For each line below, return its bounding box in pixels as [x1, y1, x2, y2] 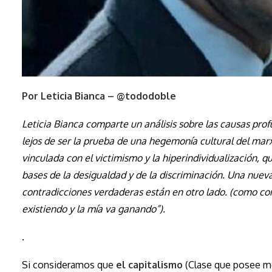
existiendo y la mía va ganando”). [22, 202, 165, 215]
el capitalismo [116, 258, 183, 271]
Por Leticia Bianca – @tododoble [22, 89, 176, 102]
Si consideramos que [22, 258, 116, 271]
